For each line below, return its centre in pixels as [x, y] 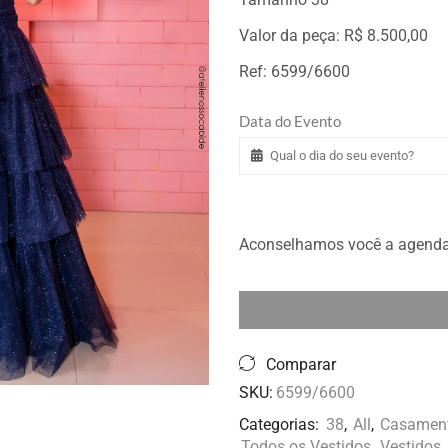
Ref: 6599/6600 [294, 71]
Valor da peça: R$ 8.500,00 [333, 35]
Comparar [301, 365]
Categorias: [281, 425]
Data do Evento [290, 120]
